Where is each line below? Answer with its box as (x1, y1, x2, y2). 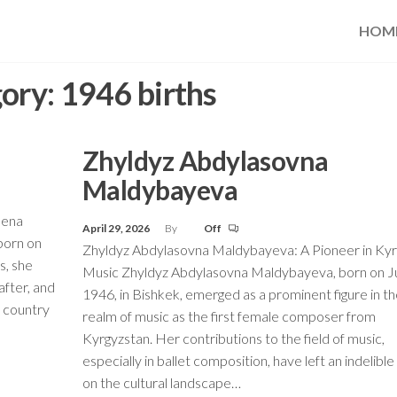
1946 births (59, 74, 217, 113)
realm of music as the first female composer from (82, 307, 376, 324)
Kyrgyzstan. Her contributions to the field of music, (82, 330, 385, 346)
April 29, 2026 (82, 222, 152, 235)
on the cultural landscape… (82, 374, 241, 391)
